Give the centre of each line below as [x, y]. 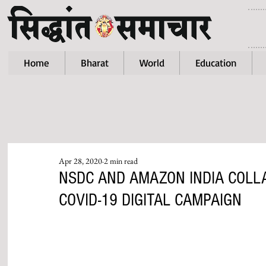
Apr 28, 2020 [80, 161]
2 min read [121, 161]
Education [216, 63]
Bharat [94, 63]
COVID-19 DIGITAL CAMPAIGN [150, 200]
